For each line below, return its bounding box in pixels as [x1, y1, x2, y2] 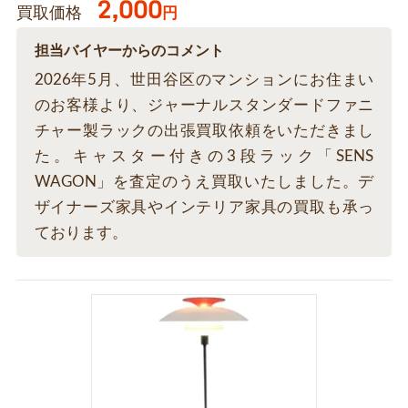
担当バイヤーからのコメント [34, 44, 224, 59]
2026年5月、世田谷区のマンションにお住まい [34, 72, 374, 88]
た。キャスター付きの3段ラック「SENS [34, 148, 374, 165]
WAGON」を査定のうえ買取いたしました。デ [34, 174, 374, 190]
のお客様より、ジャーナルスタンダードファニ [34, 97, 374, 114]
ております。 [34, 225, 127, 241]
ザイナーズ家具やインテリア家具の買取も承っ [34, 199, 374, 216]
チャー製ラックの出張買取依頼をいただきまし [34, 123, 374, 139]
